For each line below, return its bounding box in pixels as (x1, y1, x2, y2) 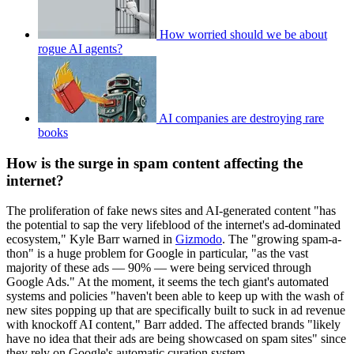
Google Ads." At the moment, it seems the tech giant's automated (6, 275, 329, 289)
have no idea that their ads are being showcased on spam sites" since (6, 332, 346, 346)
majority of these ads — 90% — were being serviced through (6, 261, 311, 275)
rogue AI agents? (38, 41, 122, 55)
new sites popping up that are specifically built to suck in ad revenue (6, 303, 345, 318)
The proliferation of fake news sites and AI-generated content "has (6, 204, 336, 218)
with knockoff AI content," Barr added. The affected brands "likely (6, 318, 341, 332)
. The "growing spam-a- (222, 232, 341, 247)
